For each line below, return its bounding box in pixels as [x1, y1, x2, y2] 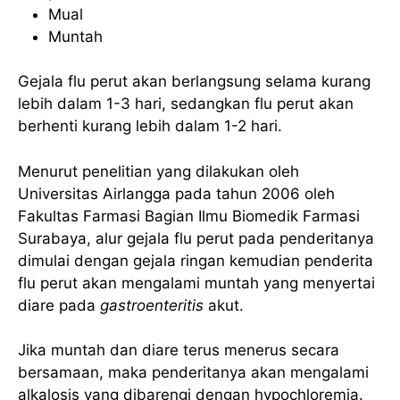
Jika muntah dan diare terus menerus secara [18, 341, 339, 360]
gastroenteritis [100, 296, 204, 314]
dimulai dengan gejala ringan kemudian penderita [18, 251, 373, 270]
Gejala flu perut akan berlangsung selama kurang [18, 72, 371, 91]
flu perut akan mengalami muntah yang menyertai [18, 273, 375, 292]
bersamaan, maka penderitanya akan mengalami [18, 363, 369, 382]
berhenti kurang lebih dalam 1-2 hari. [18, 117, 282, 136]
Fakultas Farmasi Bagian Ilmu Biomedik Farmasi [18, 206, 360, 225]
